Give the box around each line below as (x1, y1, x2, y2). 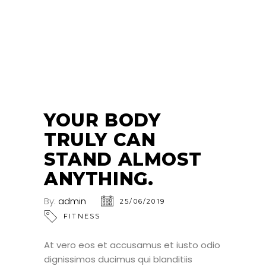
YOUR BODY (44, 109, 161, 131)
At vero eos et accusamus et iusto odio (44, 238, 220, 251)
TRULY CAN (44, 128, 156, 151)
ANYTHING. (44, 167, 154, 190)
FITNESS (64, 211, 101, 220)
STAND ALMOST (44, 148, 202, 170)
